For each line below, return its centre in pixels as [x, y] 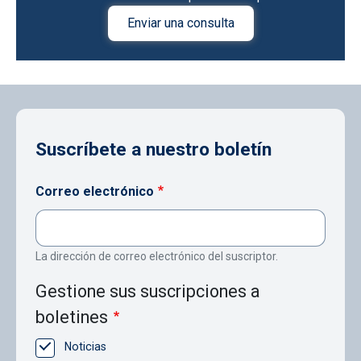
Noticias [85, 347]
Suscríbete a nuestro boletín [154, 150]
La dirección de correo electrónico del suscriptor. [157, 257]
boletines [72, 317]
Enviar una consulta [180, 23]
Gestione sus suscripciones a [148, 292]
